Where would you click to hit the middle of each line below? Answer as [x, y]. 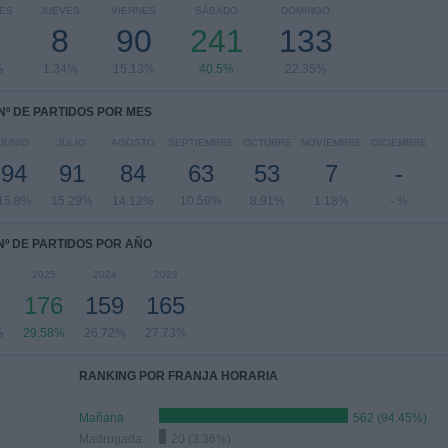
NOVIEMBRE [331, 142]
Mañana [101, 418]
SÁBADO [216, 10]
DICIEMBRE [398, 142]
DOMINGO [305, 10]
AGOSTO [132, 142]
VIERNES [133, 10]
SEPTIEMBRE [200, 142]
